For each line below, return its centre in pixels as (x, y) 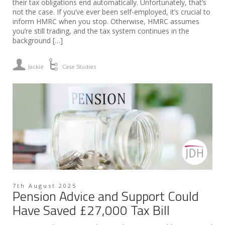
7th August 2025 (45, 185)
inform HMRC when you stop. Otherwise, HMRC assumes (106, 21)
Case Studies (79, 66)
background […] (38, 40)
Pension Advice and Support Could (106, 196)
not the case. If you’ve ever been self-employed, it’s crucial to (111, 12)
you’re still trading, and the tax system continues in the (101, 31)
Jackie (36, 66)
